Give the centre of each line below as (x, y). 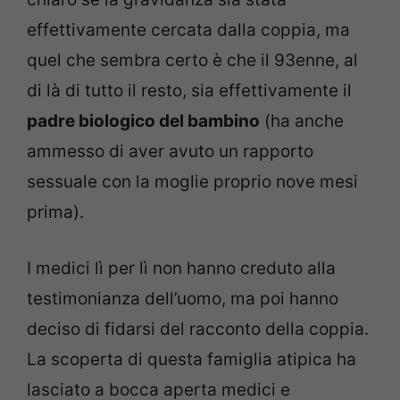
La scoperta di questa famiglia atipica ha (192, 359)
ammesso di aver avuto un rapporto (170, 151)
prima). (55, 212)
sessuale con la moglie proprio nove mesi (192, 182)
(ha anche (302, 121)
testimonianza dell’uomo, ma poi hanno (183, 298)
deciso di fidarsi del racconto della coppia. (198, 329)
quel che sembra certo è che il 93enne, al (192, 60)
